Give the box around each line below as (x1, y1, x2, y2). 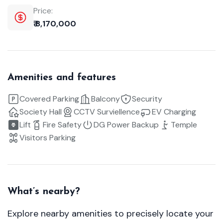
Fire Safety (43, 119, 82, 130)
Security (132, 94, 162, 104)
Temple (171, 119, 197, 130)
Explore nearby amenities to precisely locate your (7, 208, 214, 220)
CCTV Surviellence (74, 107, 140, 117)
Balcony (91, 94, 120, 104)
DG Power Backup (94, 119, 159, 130)
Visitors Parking (19, 132, 76, 143)
